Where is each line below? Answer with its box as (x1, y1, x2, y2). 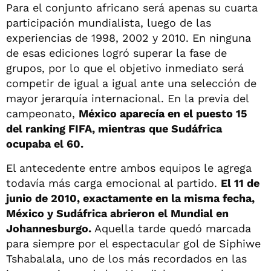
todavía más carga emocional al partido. (6, 176, 221, 189)
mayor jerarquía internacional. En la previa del (6, 91, 249, 105)
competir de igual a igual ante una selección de (6, 76, 256, 90)
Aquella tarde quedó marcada (91, 221, 251, 235)
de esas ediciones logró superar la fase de (6, 46, 227, 59)
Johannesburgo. (6, 221, 91, 235)
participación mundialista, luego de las (6, 16, 211, 29)
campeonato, (6, 106, 79, 120)
